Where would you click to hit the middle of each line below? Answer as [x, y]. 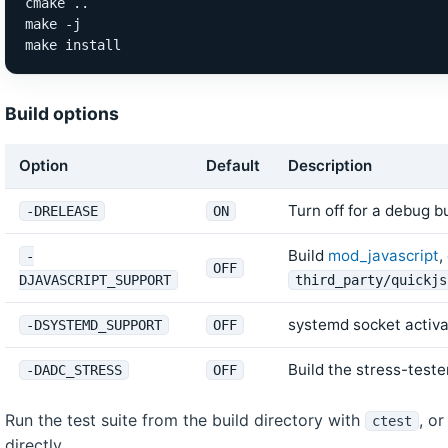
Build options [62, 113]
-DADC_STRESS [74, 370]
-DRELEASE [62, 211]
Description [330, 165]
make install [73, 45]
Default [233, 165]
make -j [53, 24]
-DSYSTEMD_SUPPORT [94, 325]
